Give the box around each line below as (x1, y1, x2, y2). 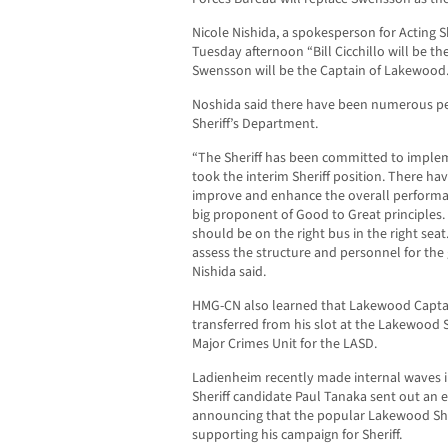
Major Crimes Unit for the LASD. (192, 334, 377, 355)
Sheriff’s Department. (192, 114, 318, 135)
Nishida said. (192, 262, 266, 283)
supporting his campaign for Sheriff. (192, 425, 402, 446)
